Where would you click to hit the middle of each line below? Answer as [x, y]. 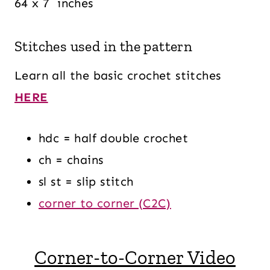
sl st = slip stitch [86, 182]
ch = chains [71, 160]
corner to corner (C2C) [105, 203]
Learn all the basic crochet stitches [118, 76]
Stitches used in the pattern [104, 46]
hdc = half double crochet [113, 138]
